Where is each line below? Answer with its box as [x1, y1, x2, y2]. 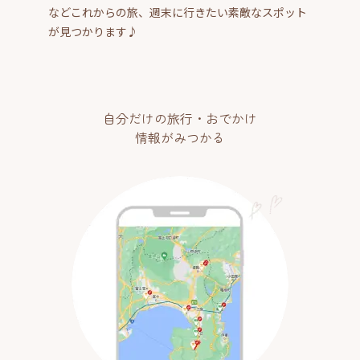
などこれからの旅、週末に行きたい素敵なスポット [48, 3, 307, 20]
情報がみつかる [135, 127, 225, 147]
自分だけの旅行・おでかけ [103, 108, 257, 128]
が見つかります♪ [48, 22, 138, 39]
